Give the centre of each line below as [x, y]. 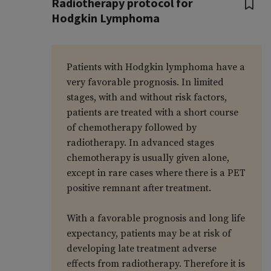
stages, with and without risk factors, [146, 98]
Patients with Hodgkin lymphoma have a [155, 67]
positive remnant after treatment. [139, 188]
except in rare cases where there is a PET [156, 173]
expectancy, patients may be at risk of [149, 234]
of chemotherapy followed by [131, 128]
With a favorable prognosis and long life [155, 219]
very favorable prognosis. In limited [145, 83]
